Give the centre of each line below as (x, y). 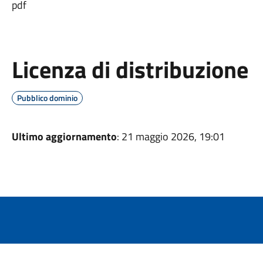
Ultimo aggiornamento (64, 136)
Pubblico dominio (47, 98)
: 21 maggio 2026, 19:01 (171, 136)
